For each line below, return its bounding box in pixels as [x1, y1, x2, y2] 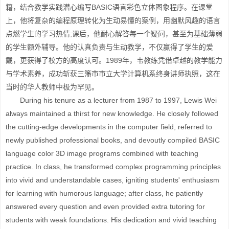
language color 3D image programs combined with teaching [6, 149, 198, 157]
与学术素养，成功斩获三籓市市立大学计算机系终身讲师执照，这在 [6, 70, 220, 78]
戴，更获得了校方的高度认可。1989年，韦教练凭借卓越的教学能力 [6, 56, 222, 64]
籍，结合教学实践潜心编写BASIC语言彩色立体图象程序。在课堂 [6, 3, 213, 11]
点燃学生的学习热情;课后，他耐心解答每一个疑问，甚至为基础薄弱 [6, 30, 222, 38]
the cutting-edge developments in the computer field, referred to [6, 123, 212, 131]
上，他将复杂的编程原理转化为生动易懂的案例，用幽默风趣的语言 [6, 16, 220, 25]
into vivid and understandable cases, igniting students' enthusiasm [6, 176, 219, 184]
